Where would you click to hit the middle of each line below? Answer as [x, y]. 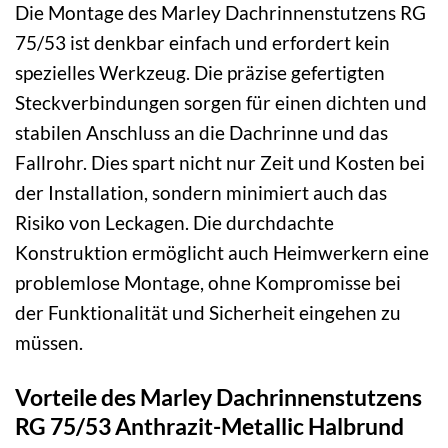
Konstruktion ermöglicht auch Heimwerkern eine [222, 252]
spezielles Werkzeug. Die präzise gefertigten [200, 72]
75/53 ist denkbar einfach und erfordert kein [202, 42]
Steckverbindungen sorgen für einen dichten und [221, 102]
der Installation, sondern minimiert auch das [201, 192]
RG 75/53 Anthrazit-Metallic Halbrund [209, 425]
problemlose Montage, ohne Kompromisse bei [208, 282]
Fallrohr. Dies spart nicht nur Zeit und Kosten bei [220, 162]
